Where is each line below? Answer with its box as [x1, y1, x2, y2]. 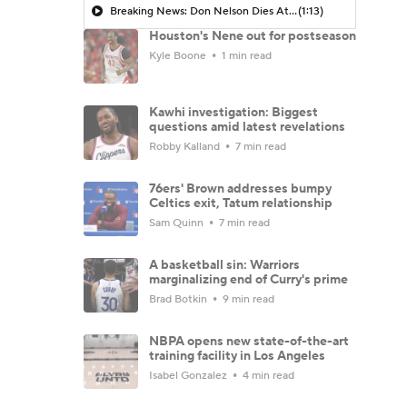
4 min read [240, 368, 294, 382]
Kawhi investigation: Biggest [149, 104, 318, 121]
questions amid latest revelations [149, 118, 345, 135]
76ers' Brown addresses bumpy [149, 180, 332, 197]
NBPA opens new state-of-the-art [149, 333, 349, 350]
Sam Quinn [149, 215, 206, 230]
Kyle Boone [149, 48, 209, 63]
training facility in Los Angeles [149, 347, 325, 364]
